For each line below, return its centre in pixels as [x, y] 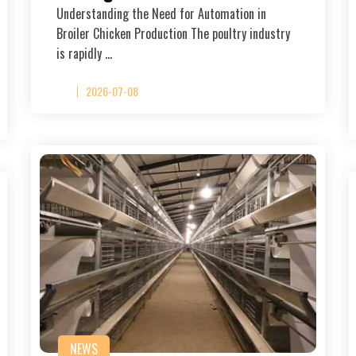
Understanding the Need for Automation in [161, 13]
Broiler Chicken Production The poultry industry [173, 33]
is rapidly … [84, 53]
